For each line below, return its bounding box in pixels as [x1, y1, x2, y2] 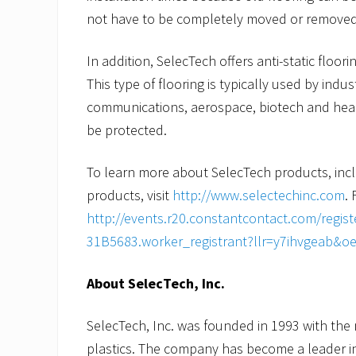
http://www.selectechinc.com [172, 186, 345, 204]
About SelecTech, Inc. [87, 274, 225, 292]
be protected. [87, 121, 167, 139]
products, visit [87, 186, 172, 204]
